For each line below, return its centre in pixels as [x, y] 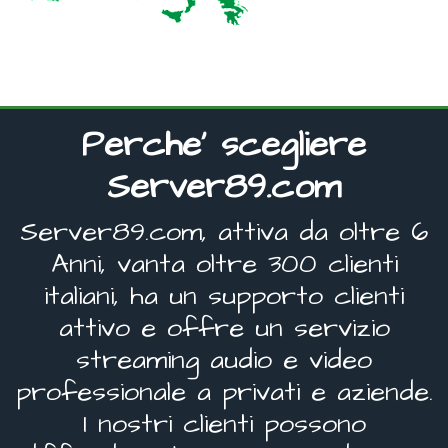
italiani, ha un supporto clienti [224, 296]
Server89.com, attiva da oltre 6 [224, 232]
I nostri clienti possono [224, 424]
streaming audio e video [224, 360]
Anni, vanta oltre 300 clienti [224, 264]
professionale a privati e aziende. [224, 392]
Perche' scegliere [224, 145]
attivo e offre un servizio [224, 328]
